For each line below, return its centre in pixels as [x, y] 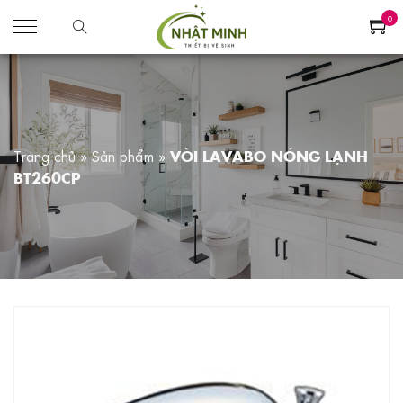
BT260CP [47, 177]
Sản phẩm [123, 156]
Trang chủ [45, 156]
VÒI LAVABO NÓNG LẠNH [269, 156]
